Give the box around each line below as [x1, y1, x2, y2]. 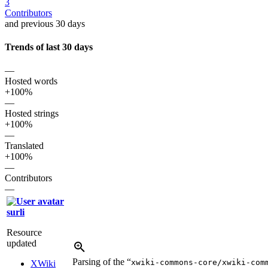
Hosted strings [5, 108, 59, 119]
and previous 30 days [5, 18, 85, 29]
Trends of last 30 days [5, 41, 93, 52]
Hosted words [5, 76, 57, 87]
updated [7, 238, 36, 249]
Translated [5, 141, 44, 151]
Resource [7, 227, 42, 238]
